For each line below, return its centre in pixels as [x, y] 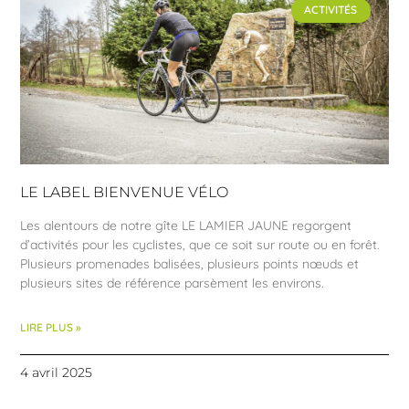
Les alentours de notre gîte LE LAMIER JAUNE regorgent [186, 225]
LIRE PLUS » [51, 327]
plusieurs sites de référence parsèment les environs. [173, 283]
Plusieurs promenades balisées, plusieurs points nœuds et [190, 263]
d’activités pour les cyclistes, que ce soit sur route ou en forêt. [200, 244]
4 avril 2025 [57, 372]
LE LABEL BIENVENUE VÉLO [125, 192]
